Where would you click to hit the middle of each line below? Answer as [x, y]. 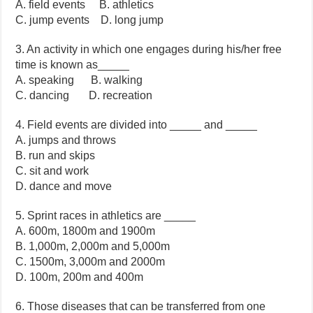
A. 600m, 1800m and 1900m [86, 231]
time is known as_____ [73, 65]
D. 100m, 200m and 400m [80, 277]
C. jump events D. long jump [90, 20]
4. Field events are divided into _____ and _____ [137, 125]
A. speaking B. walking [79, 80]
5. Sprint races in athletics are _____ [106, 216]
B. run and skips [56, 156]
